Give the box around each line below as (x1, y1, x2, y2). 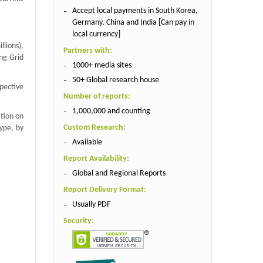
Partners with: (63, 46, 112, 55)
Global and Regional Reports (72, 168, 166, 178)
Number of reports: (63, 92, 130, 101)
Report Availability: (63, 154, 129, 163)
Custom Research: (63, 123, 126, 132)
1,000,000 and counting (72, 106, 150, 116)
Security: (63, 216, 94, 225)
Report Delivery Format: (63, 185, 146, 194)
